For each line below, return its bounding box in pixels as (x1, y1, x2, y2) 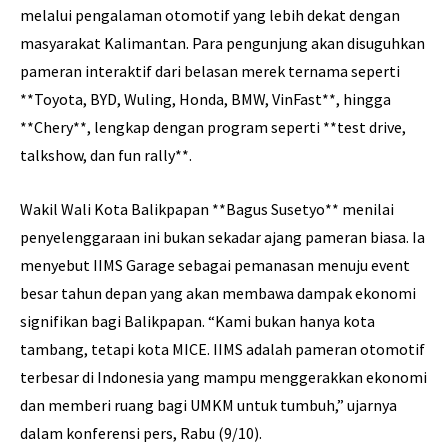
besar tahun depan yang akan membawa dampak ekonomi (20, 283, 416, 304)
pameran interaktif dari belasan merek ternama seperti (20, 61, 400, 82)
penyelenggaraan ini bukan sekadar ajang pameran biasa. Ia (20, 227, 425, 248)
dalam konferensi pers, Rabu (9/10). (20, 423, 262, 444)
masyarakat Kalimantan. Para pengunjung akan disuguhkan (20, 33, 425, 54)
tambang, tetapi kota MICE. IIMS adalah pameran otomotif (20, 339, 425, 360)
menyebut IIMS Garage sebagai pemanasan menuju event (20, 255, 410, 276)
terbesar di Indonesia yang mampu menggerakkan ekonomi (20, 367, 427, 388)
